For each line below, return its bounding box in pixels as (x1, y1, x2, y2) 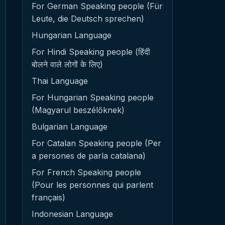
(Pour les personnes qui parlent (32, 180, 153, 190)
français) (32, 192, 65, 202)
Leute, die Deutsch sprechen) (32, 14, 144, 24)
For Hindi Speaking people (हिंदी (32, 47, 150, 57)
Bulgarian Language (32, 122, 107, 132)
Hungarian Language (32, 30, 111, 40)
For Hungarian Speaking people (32, 92, 154, 102)
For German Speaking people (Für (32, 1, 163, 11)
